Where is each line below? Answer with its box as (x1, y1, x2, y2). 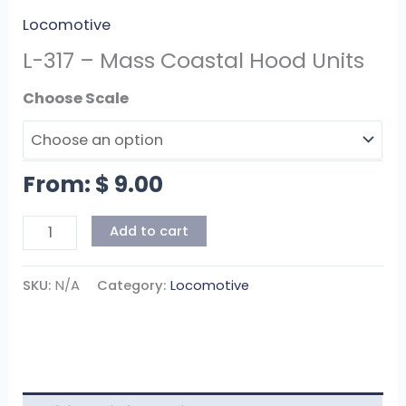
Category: (97, 275, 171, 295)
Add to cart (110, 221, 189, 240)
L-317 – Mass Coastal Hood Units (23, 44, 365, 75)
